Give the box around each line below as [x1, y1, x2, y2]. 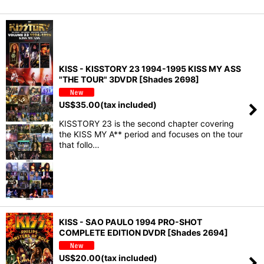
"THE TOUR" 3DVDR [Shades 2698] [59, 74, 199, 84]
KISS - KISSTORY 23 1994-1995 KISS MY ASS [59, 63, 241, 74]
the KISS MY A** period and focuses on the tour [59, 129, 243, 140]
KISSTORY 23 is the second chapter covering [59, 118, 234, 129]
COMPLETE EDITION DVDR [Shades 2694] [59, 227, 228, 237]
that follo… [59, 140, 100, 150]
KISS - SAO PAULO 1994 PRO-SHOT [59, 216, 202, 227]
